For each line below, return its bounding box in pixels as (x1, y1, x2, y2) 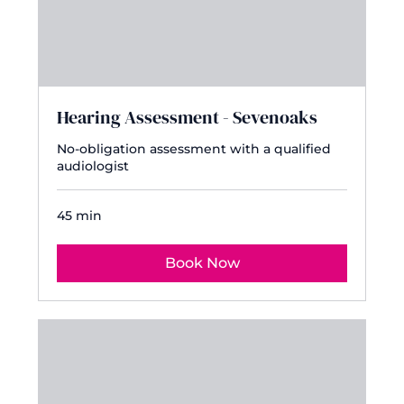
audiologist (57, 157, 130, 174)
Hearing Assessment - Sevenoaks (57, 104, 318, 130)
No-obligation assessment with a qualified (57, 140, 332, 157)
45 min (57, 207, 103, 224)
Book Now (164, 253, 240, 271)
